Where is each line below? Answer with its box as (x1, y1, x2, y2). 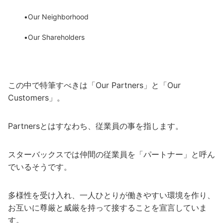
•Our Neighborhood (24, 12, 89, 21)
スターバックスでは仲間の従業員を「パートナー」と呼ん (8, 149, 215, 160)
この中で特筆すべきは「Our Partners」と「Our (8, 80, 181, 91)
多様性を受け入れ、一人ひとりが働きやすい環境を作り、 (8, 190, 215, 201)
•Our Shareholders (24, 33, 85, 42)
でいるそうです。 (8, 162, 72, 172)
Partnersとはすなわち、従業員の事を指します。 (8, 121, 183, 131)
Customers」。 (8, 93, 65, 103)
